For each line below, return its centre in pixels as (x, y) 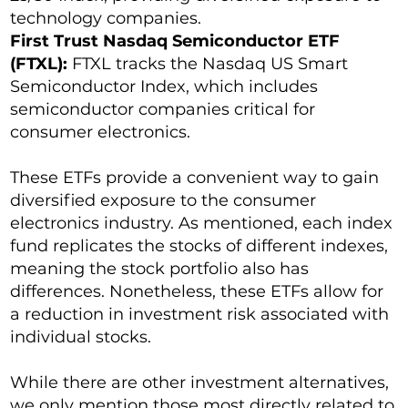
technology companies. (106, 19)
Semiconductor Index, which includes (164, 87)
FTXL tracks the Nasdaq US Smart (208, 64)
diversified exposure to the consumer (163, 201)
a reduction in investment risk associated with (200, 315)
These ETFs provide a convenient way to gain (195, 178)
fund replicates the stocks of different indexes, (199, 246)
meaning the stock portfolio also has (160, 269)
